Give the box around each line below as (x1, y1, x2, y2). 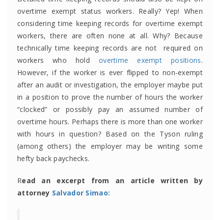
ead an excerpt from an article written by (22, 175, 203, 185)
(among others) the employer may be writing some (17, 141, 203, 151)
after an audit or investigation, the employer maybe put (17, 80, 203, 89)
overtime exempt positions (98, 55, 201, 65)
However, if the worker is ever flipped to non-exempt (17, 67, 203, 77)
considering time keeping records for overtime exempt (17, 18, 203, 28)
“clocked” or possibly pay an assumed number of (17, 104, 203, 114)
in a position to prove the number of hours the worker (17, 92, 203, 102)
